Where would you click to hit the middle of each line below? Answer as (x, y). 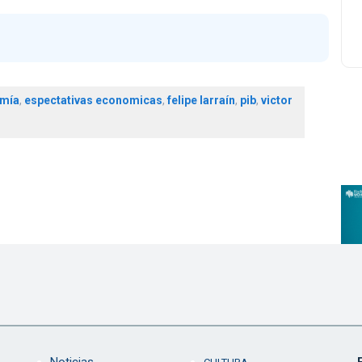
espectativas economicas (93, 101)
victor (276, 101)
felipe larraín (201, 101)
